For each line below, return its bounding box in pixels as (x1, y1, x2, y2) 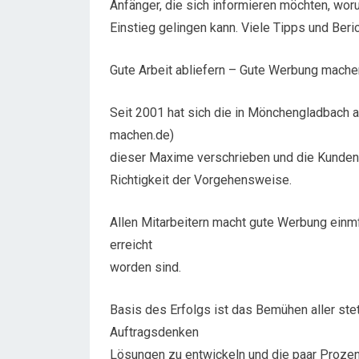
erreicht (110, 237, 152, 252)
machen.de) (110, 127, 174, 143)
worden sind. (110, 260, 181, 275)
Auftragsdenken (110, 325, 199, 340)
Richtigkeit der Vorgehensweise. (110, 172, 292, 188)
